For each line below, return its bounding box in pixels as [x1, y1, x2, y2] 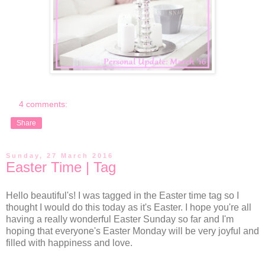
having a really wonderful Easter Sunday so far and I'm [6, 214, 234, 225]
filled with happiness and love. [6, 238, 132, 248]
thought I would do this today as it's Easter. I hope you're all [6, 202, 251, 213]
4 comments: [19, 99, 68, 109]
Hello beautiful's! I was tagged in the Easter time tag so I [6, 190, 239, 201]
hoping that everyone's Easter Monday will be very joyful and [6, 226, 259, 237]
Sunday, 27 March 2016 [6, 152, 114, 160]
